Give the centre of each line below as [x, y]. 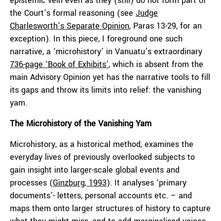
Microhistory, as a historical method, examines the [102, 144]
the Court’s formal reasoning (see [73, 13]
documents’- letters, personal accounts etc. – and [101, 196]
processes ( [31, 183]
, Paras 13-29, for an [166, 26]
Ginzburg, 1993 [80, 183]
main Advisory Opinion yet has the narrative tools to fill [110, 77]
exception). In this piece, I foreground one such [96, 39]
